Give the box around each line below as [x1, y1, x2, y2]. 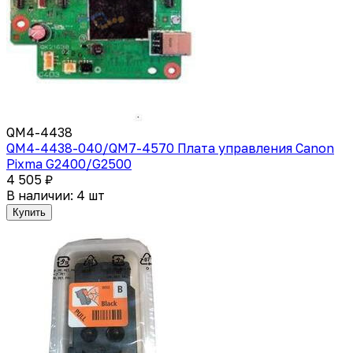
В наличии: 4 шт [6, 187, 105, 203]
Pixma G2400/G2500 [6, 155, 132, 172]
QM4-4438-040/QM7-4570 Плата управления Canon [6, 139, 334, 156]
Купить [13, 206, 46, 218]
